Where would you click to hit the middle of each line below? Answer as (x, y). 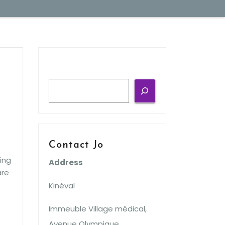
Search (66, 69)
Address (66, 162)
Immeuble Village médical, (98, 209)
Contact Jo (76, 145)
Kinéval (62, 186)
